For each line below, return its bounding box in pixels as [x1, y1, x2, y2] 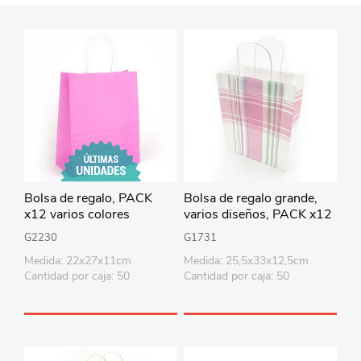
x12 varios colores [24, 205, 130, 223]
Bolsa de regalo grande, [183, 189, 317, 207]
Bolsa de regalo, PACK [24, 189, 152, 207]
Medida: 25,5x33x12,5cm [183, 252, 309, 268]
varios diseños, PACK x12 [183, 205, 332, 223]
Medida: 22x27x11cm [24, 252, 131, 268]
